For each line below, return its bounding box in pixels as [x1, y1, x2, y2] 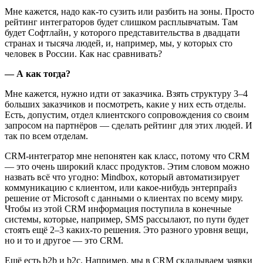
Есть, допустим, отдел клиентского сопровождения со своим [5, 109, 249, 120]
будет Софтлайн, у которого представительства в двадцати [5, 27, 240, 38]
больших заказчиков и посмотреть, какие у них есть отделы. [5, 99, 246, 109]
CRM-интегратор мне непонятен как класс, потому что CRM [5, 150, 249, 161]
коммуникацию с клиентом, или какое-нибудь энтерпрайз [5, 182, 237, 193]
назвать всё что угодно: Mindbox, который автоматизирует [5, 171, 240, 182]
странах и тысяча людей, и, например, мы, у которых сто [5, 38, 232, 48]
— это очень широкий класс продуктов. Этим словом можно [5, 161, 249, 171]
